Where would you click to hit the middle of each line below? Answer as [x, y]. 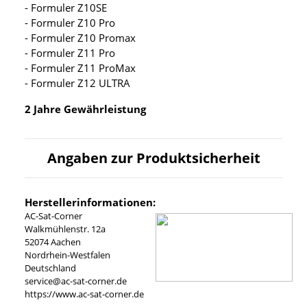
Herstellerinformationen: [90, 202]
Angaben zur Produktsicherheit [153, 158]
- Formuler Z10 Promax [80, 37]
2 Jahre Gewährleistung [85, 109]
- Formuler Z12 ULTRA [77, 83]
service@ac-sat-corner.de [76, 281]
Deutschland [50, 268]
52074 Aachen [53, 242]
